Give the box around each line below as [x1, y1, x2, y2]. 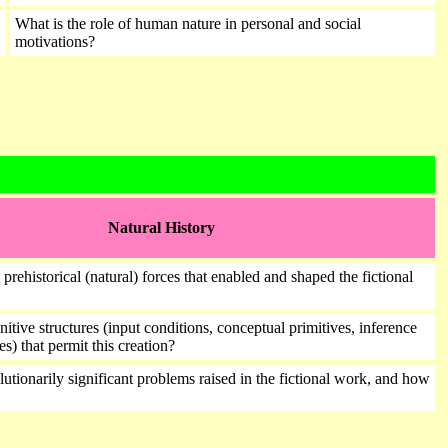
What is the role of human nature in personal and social [15, 15, 361, 32]
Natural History [108, 219, 215, 236]
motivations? [15, 33, 99, 50]
